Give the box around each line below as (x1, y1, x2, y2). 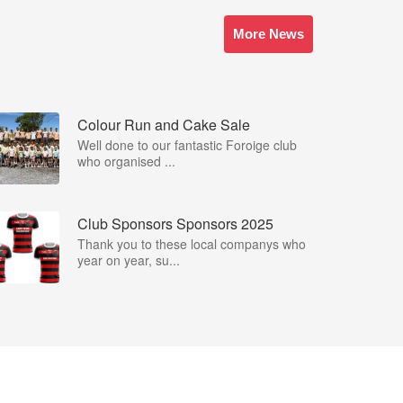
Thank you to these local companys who (77, 235, 306, 253)
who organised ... (77, 152, 175, 170)
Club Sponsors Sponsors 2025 (77, 213, 273, 234)
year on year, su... (77, 251, 180, 269)
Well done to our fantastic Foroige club (77, 136, 297, 154)
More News (233, 26, 304, 41)
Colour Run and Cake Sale (77, 114, 250, 135)
